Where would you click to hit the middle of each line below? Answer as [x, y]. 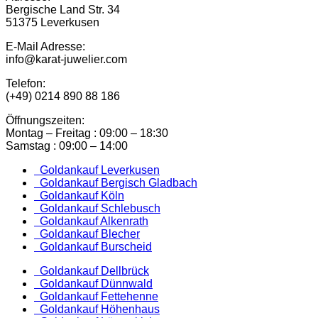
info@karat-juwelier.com [66, 59]
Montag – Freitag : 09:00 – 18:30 [87, 133]
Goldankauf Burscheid [93, 246]
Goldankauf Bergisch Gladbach [116, 182]
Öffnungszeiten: [45, 120]
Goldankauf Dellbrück [92, 270]
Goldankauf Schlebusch [97, 208]
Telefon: [26, 83]
